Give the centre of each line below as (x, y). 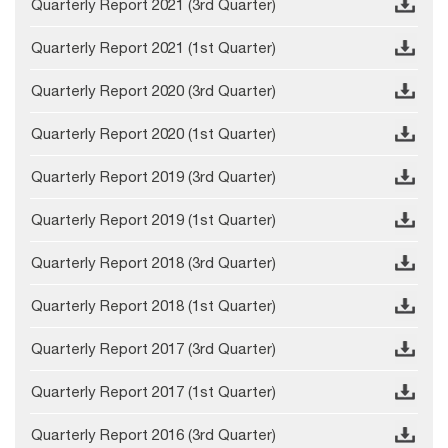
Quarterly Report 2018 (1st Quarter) (153, 306)
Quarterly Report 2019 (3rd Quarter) (153, 177)
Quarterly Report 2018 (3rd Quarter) (153, 263)
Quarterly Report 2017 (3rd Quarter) (153, 349)
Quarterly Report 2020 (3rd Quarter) (153, 91)
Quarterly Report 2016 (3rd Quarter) (153, 435)
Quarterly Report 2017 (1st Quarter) (153, 392)
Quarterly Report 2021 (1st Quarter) (153, 48)
